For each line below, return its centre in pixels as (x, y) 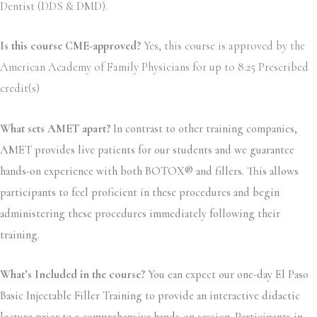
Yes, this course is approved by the (224, 46)
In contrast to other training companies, (204, 128)
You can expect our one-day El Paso (228, 274)
